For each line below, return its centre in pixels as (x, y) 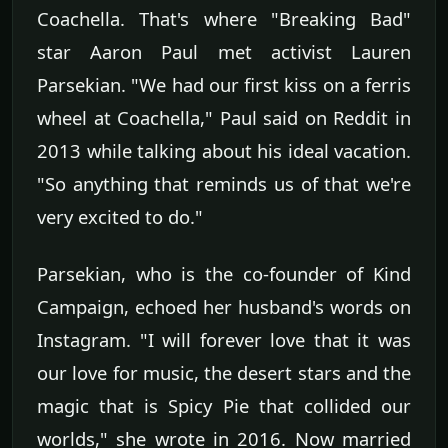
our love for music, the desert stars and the (224, 372)
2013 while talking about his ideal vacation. (224, 150)
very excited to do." (120, 216)
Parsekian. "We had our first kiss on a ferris (224, 84)
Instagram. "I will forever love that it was (224, 339)
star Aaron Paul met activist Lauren (224, 51)
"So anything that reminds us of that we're (224, 183)
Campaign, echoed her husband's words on (224, 306)
